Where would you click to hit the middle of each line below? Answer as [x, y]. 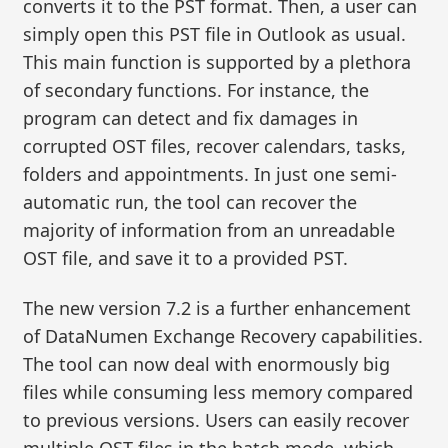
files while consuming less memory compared [218, 391]
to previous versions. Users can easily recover [216, 419]
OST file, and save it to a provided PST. [186, 258]
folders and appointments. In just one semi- [210, 174]
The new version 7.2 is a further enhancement [217, 307]
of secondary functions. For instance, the [196, 90]
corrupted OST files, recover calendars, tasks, [215, 146]
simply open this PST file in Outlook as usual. [215, 34]
